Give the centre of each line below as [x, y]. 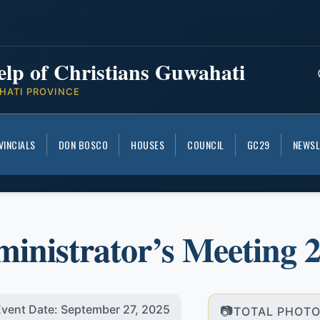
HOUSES [147, 145]
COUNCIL [206, 145]
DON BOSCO [83, 145]
